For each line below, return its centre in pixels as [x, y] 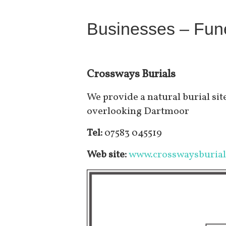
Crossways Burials [131, 75]
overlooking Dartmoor [138, 112]
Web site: [108, 155]
